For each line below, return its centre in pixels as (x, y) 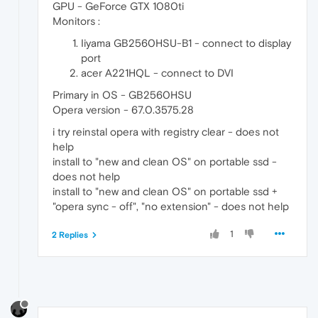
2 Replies (70, 235)
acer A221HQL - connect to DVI (157, 72)
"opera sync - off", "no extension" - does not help (171, 206)
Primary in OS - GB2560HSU (122, 94)
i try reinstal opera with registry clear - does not (166, 131)
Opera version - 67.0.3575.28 (123, 109)
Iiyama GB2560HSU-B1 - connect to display (186, 43)
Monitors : (76, 21)
